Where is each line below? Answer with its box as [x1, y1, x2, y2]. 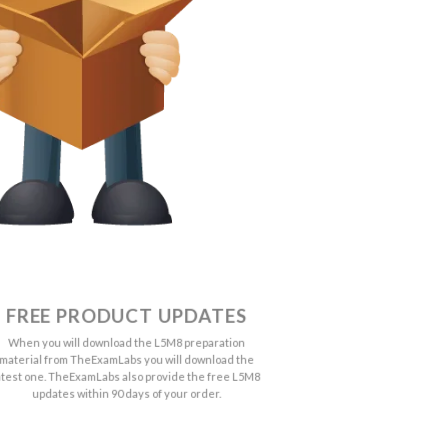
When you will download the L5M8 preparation [7, 335, 245, 349]
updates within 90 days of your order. [31, 386, 221, 400]
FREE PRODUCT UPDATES [5, 304, 247, 327]
